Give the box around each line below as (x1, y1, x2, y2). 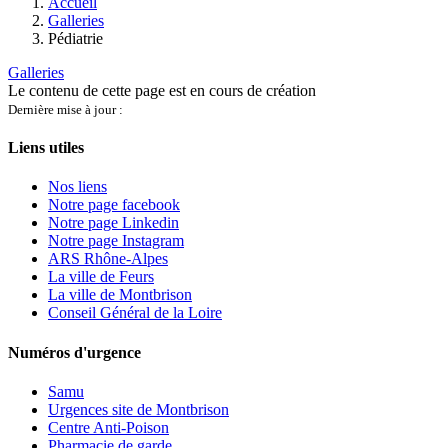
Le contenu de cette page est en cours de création (8, 81, 316, 99)
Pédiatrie (48, 29, 103, 47)
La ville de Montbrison (48, 286, 192, 304)
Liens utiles (8, 139, 84, 157)
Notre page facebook (48, 196, 180, 214)
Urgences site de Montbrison (48, 401, 229, 418)
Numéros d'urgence (8, 343, 141, 361)
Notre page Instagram (48, 232, 184, 250)
